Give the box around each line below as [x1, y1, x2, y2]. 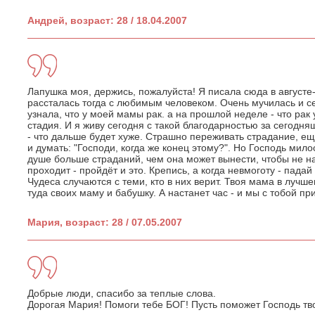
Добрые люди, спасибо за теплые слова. [27, 287, 216, 299]
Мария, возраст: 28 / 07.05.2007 [27, 216, 182, 228]
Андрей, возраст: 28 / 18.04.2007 [27, 14, 187, 26]
